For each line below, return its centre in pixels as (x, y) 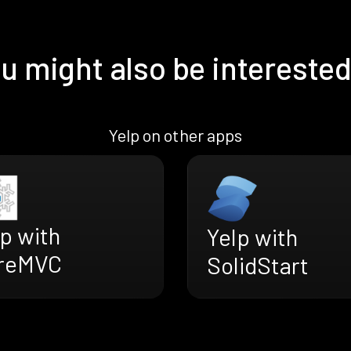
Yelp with (252, 236)
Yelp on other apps (175, 135)
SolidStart (258, 264)
